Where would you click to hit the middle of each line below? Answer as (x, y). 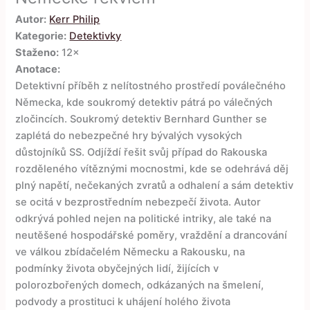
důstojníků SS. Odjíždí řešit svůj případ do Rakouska (142, 153)
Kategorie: (41, 36)
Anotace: (38, 70)
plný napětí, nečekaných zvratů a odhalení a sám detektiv (155, 186)
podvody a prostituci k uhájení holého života (123, 302)
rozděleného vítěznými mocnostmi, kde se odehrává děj (152, 169)
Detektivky (95, 36)
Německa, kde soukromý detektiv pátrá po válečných (144, 103)
